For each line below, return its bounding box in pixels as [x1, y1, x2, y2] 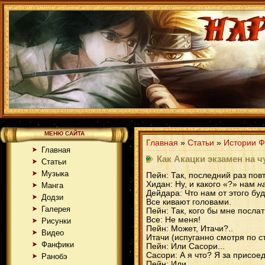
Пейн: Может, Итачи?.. [146, 224, 233, 233]
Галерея [41, 205, 70, 214]
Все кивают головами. [146, 198, 231, 206]
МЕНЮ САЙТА [44, 130, 85, 137]
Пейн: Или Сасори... [146, 242, 225, 251]
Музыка [41, 169, 69, 178]
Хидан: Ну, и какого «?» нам [146, 180, 257, 189]
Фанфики [41, 240, 74, 249]
